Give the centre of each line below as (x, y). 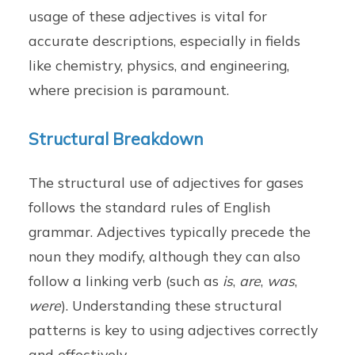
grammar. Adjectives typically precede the (170, 231)
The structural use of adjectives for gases (166, 182)
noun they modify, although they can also (165, 256)
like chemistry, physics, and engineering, (159, 65)
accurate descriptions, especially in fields (165, 41)
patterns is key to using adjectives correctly (174, 329)
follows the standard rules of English (150, 206)
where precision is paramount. (129, 90)
